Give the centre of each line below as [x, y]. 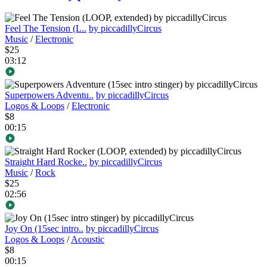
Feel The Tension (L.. [46, 29]
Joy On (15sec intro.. [44, 229]
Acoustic [88, 240]
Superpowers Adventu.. [49, 95]
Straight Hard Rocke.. [46, 162]
